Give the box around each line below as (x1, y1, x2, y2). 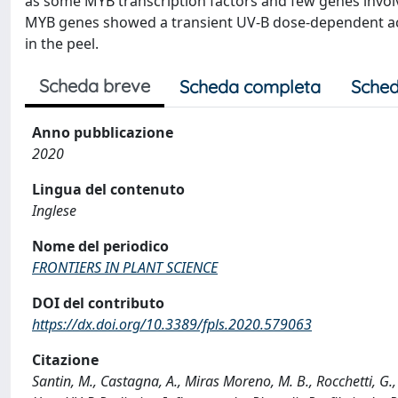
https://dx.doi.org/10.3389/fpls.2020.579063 (32, 314, 312, 334)
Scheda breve (39, 75, 150, 97)
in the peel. (25, 34, 99, 53)
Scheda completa (179, 76, 321, 98)
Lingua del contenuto (32, 179, 185, 199)
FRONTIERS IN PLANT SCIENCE (32, 258, 218, 277)
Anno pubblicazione (32, 123, 173, 142)
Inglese (32, 201, 76, 220)
